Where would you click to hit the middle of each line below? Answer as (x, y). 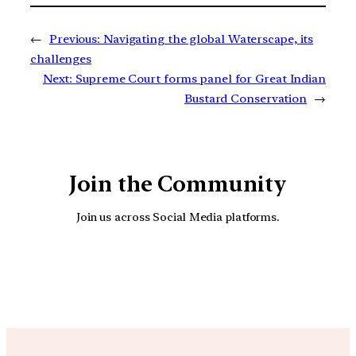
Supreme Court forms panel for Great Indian (201, 78)
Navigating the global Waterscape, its (208, 39)
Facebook (239, 268)
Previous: (75, 39)
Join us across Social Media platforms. (178, 217)
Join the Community (178, 184)
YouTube (195, 268)
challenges (61, 58)
